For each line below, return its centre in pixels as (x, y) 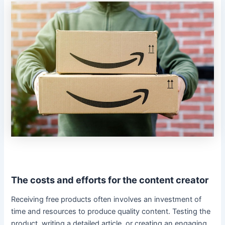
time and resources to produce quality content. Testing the (111, 212)
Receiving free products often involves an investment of (106, 200)
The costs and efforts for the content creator (110, 180)
